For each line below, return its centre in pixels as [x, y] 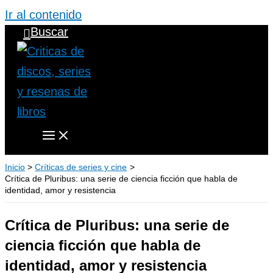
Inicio [15, 167]
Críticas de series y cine [81, 167]
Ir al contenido [43, 15]
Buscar [49, 32]
